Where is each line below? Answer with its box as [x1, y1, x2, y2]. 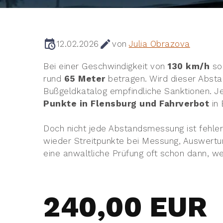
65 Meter [64, 73, 106, 84]
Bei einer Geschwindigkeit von [43, 61, 168, 71]
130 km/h [168, 61, 210, 71]
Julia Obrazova [128, 38, 190, 49]
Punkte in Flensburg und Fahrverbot [43, 98, 210, 109]
